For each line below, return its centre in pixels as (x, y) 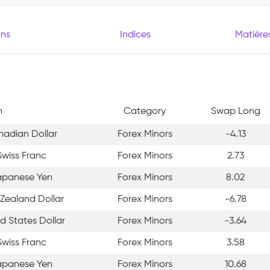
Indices (135, 35)
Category (145, 111)
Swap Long (235, 111)
